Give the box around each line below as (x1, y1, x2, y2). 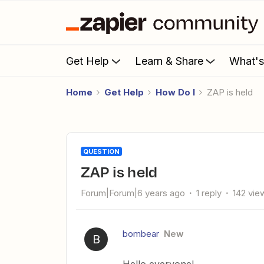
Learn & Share (135, 54, 203, 67)
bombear (123, 228, 159, 239)
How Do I (156, 87, 195, 98)
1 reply (196, 187, 222, 199)
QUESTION (83, 147, 120, 156)
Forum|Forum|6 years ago (81, 187, 185, 199)
